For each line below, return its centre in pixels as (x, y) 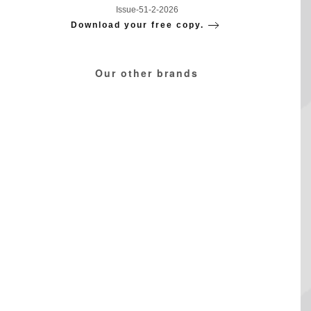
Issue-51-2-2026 (147, 10)
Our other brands (147, 73)
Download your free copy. (137, 25)
